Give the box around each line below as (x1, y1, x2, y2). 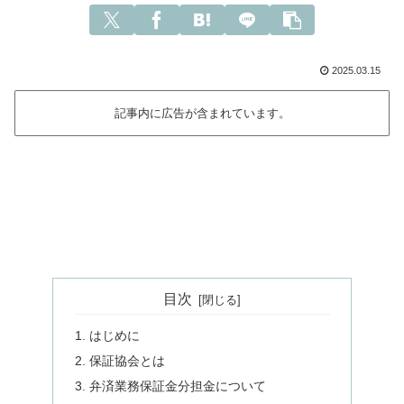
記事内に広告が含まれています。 (114, 106, 290, 121)
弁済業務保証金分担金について (89, 378, 267, 393)
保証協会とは (89, 353, 166, 368)
